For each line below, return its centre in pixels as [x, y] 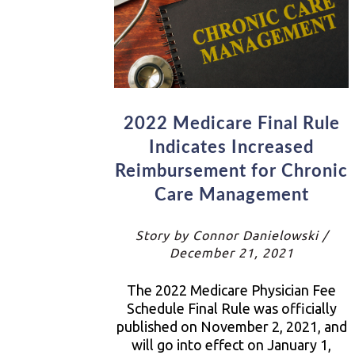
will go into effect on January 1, [231, 344]
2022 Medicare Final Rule [231, 123]
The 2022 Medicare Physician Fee [231, 290]
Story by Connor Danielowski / [231, 235]
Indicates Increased [231, 147]
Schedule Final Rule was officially [231, 308]
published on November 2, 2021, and [231, 326]
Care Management [231, 195]
